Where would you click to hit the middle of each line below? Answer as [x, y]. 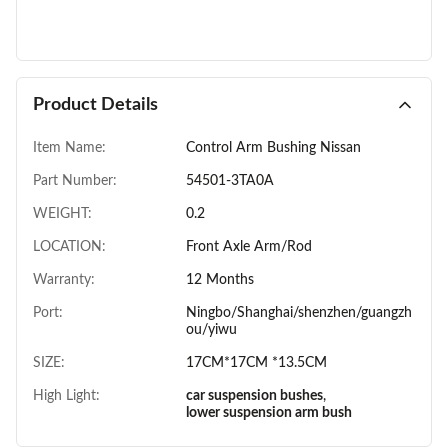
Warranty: [64, 280]
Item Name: [69, 148]
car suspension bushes [254, 396]
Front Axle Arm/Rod [248, 247]
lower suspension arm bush [268, 413]
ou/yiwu [211, 330]
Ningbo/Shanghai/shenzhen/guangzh [298, 313]
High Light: [66, 396]
